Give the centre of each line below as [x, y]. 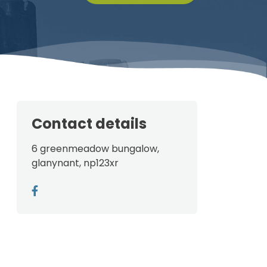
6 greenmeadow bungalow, [95, 149]
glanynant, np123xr [75, 163]
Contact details [89, 124]
